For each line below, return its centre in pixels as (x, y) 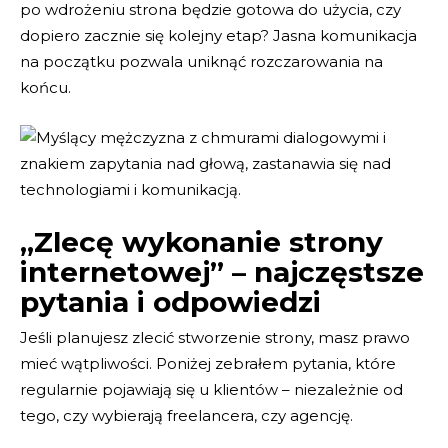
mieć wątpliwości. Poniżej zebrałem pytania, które (208, 364)
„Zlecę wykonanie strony (201, 242)
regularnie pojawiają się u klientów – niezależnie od (211, 390)
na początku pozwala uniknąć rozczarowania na (201, 62)
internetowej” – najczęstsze (222, 272)
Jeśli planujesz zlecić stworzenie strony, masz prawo (215, 338)
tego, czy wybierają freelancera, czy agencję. (186, 416)
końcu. (45, 88)
